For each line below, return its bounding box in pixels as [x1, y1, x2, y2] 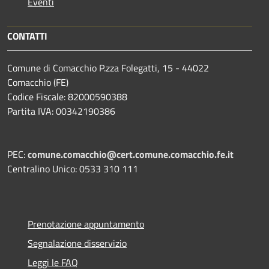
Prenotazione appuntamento [28, 216, 144, 231]
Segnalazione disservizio [28, 235, 127, 250]
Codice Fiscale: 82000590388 [7, 89, 127, 104]
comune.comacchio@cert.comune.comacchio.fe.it [28, 147, 234, 162]
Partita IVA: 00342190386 [7, 103, 115, 118]
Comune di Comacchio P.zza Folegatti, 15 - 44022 [7, 60, 209, 75]
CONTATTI [7, 28, 47, 43]
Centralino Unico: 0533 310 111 [7, 161, 138, 176]
